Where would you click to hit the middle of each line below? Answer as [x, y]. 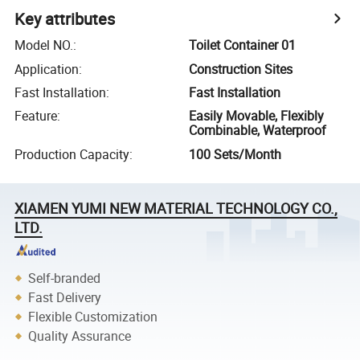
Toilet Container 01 [243, 45]
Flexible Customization [93, 316]
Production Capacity [72, 154]
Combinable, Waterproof [258, 131]
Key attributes [65, 19]
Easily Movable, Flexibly [257, 116]
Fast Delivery [65, 297]
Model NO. [44, 45]
